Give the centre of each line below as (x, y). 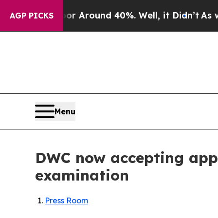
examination (82, 175)
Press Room (66, 201)
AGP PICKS (32, 16)
